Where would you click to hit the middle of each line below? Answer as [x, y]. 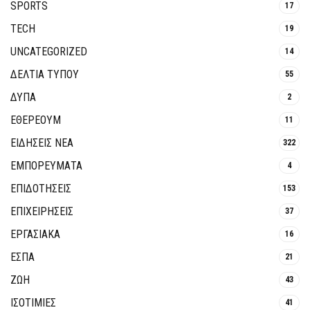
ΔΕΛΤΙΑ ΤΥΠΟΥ [45, 74]
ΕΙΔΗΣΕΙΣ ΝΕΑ [42, 143]
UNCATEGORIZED [49, 51]
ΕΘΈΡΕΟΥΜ [36, 120]
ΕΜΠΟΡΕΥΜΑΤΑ [46, 165]
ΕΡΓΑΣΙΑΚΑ [35, 234]
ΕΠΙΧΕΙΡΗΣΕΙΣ [42, 211]
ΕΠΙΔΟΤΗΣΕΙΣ [41, 188]
